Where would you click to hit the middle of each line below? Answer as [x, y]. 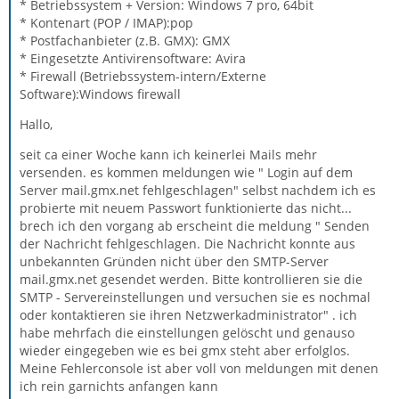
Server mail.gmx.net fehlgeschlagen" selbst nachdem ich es [198, 190]
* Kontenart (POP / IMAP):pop [106, 23]
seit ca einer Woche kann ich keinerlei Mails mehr [168, 155]
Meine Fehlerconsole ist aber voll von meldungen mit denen [199, 368]
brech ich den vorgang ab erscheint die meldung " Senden [195, 226]
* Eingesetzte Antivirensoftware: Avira [133, 58]
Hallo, [36, 124]
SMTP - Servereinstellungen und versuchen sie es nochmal [195, 297]
